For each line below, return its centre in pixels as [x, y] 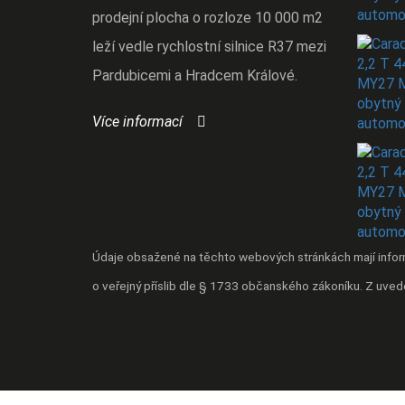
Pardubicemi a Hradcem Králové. [195, 75]
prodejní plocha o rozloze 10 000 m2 [207, 17]
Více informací [137, 121]
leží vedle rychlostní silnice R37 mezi [209, 46]
